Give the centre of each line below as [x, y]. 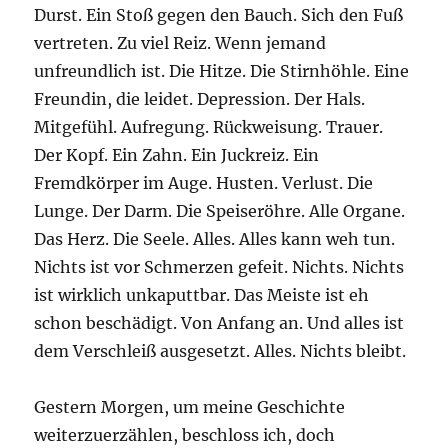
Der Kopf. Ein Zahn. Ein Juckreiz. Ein [177, 155]
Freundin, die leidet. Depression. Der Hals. [200, 99]
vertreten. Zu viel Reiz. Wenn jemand [180, 43]
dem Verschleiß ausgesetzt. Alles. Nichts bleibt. [220, 351]
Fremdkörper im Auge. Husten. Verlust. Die [204, 183]
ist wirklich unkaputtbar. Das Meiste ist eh [202, 295]
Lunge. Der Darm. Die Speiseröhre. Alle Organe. [220, 211]
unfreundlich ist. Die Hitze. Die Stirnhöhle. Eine [222, 71]
